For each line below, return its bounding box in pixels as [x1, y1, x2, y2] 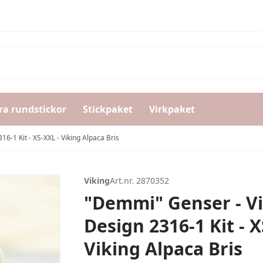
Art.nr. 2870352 [110, 175, 169, 186]
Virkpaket [149, 103, 195, 116]
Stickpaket [83, 103, 133, 116]
